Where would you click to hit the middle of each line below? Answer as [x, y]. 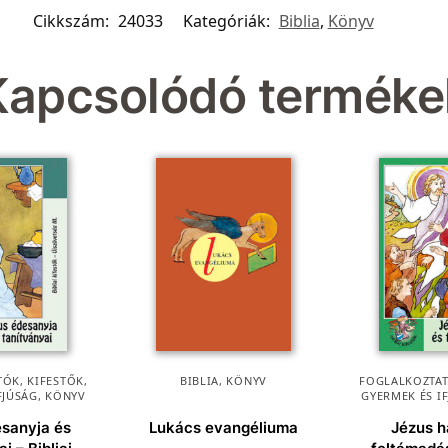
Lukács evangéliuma [223, 428]
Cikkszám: [72, 21]
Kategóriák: [228, 21]
